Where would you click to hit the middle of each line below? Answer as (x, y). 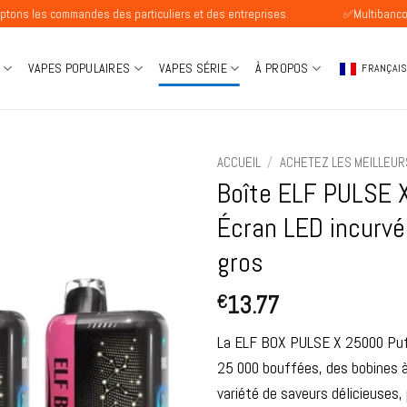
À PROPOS (282, 68)
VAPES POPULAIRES (79, 68)
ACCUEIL (239, 162)
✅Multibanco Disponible (321, 14)
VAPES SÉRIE (193, 68)
